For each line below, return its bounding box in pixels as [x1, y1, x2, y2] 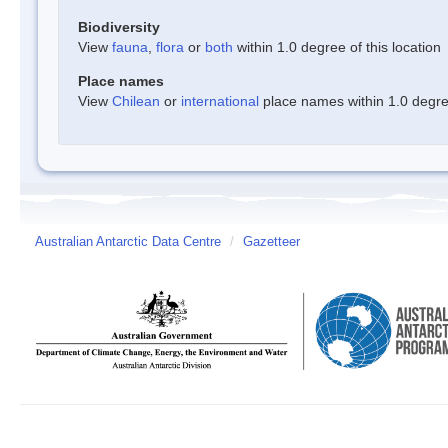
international [181, 92, 259, 109]
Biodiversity [78, 18, 160, 35]
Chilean [112, 92, 160, 109]
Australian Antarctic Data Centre [35, 234, 221, 249]
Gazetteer [243, 234, 300, 249]
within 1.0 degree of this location [233, 38, 441, 55]
